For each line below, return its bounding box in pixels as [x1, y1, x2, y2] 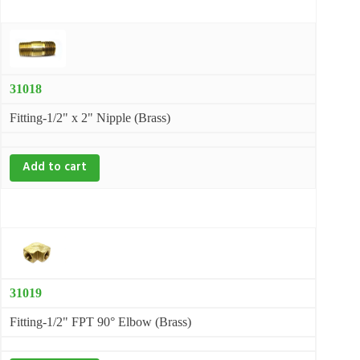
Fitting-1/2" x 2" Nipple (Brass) [10, 110, 171, 125]
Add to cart [22, 157, 88, 177]
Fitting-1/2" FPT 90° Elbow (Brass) [10, 315, 192, 329]
